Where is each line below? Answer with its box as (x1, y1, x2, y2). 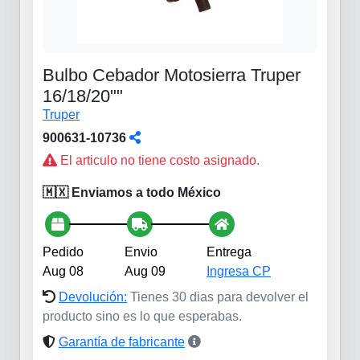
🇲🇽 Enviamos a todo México (43, 185, 221, 199)
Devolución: (59, 289, 127, 304)
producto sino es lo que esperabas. (43, 309, 242, 323)
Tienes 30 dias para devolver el (130, 289, 309, 304)
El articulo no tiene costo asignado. (57, 153, 260, 167)
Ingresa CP (207, 264, 271, 278)
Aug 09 (125, 264, 166, 278)
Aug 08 (43, 264, 84, 278)
